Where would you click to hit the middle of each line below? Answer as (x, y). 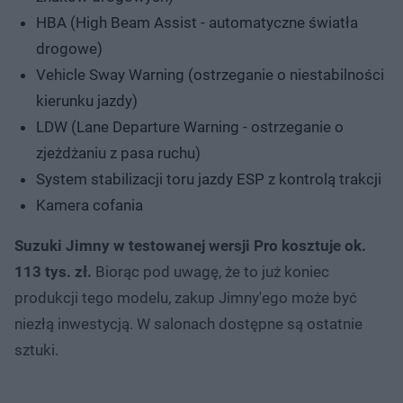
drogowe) (69, 48)
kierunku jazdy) (87, 100)
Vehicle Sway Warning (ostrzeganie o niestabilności (210, 74)
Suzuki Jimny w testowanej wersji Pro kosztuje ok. (190, 245)
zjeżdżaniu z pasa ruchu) (118, 152)
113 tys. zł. (53, 271)
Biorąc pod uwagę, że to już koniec (210, 271)
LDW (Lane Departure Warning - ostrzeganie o (190, 126)
